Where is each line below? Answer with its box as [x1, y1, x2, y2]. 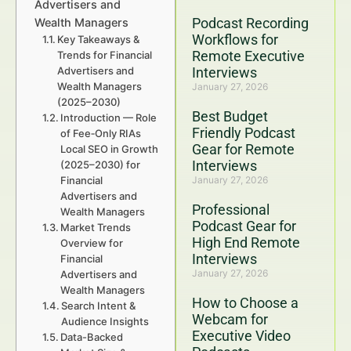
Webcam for [192, 311, 268, 327]
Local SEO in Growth [60, 143, 159, 155]
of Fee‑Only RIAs [60, 127, 142, 139]
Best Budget [192, 108, 268, 125]
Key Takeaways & [57, 33, 140, 45]
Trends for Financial [57, 49, 153, 61]
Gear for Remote [192, 141, 295, 157]
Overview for [60, 237, 124, 249]
